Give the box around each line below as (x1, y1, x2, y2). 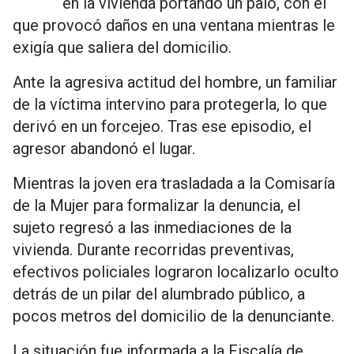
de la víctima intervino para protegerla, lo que (13, 95, 327, 114)
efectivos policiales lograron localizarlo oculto (13, 262, 339, 281)
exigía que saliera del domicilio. (13, 38, 232, 57)
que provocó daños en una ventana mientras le (13, 16, 335, 35)
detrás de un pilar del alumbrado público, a (13, 284, 305, 303)
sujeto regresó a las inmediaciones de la (13, 218, 292, 237)
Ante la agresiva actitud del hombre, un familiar (13, 73, 337, 92)
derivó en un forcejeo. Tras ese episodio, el (13, 117, 311, 136)
